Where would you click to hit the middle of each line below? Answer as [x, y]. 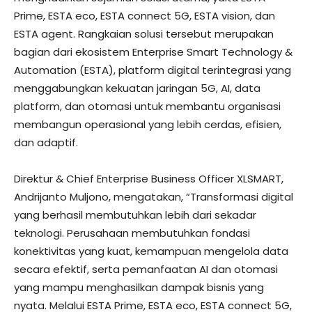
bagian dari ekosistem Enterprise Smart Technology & [153, 52]
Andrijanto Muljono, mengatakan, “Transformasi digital [154, 197]
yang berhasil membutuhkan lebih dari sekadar [135, 215]
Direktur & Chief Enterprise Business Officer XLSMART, [149, 179]
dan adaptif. [46, 142]
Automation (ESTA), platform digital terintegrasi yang [153, 70]
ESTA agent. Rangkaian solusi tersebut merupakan [144, 34]
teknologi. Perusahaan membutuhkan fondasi [132, 233]
